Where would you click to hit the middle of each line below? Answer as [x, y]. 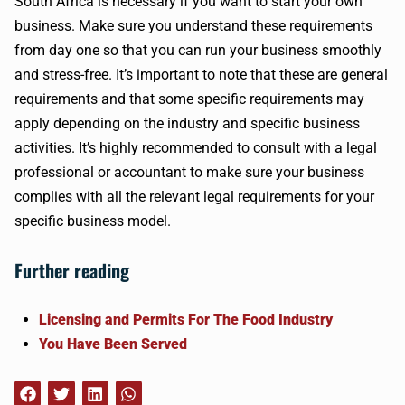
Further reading [72, 270]
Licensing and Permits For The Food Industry [186, 320]
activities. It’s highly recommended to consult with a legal [196, 148]
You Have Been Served [113, 344]
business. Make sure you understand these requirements [193, 26]
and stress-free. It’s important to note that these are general [201, 75]
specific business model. [93, 221]
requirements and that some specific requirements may [189, 99]
